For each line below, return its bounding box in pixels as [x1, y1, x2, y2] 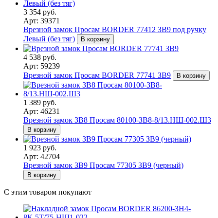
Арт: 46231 [23, 107, 60, 116]
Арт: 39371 [23, 17, 60, 25]
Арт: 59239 [23, 62, 60, 71]
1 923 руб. [23, 144, 56, 152]
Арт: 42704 [23, 152, 60, 161]
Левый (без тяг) [23, 35, 75, 43]
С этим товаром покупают [4, 188, 91, 197]
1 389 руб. [23, 98, 56, 107]
